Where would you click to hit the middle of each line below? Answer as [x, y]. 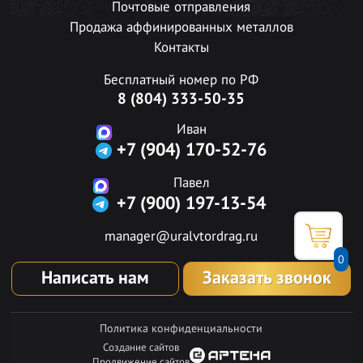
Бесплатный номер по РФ [181, 80]
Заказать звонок [267, 278]
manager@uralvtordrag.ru [181, 237]
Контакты [181, 48]
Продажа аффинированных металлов [181, 28]
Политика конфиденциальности [181, 329]
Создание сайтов [141, 348]
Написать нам [96, 278]
